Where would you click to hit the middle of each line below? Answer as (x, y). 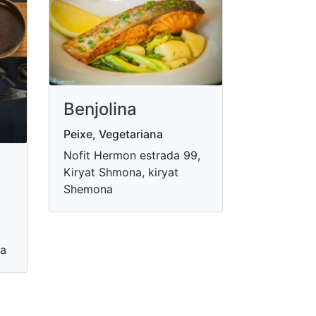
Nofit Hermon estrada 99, (132, 155)
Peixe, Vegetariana (113, 134)
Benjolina (100, 109)
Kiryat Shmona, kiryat (121, 172)
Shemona (88, 189)
